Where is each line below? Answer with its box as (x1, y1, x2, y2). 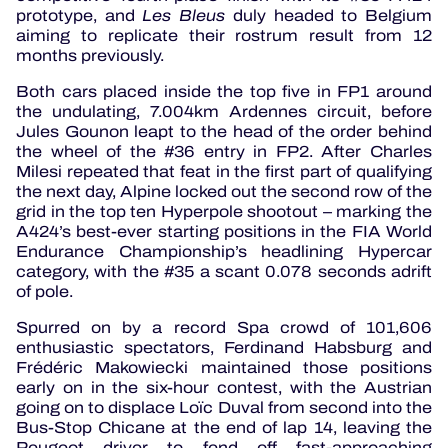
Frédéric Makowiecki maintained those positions (16, 356, 432, 380)
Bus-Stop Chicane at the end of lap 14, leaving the (16, 416, 432, 440)
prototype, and (16, 4, 143, 28)
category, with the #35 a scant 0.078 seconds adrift (16, 260, 432, 284)
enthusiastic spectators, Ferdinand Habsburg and (16, 336, 432, 360)
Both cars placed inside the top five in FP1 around (16, 80, 432, 104)
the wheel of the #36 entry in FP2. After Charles (16, 140, 432, 164)
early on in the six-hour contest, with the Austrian (16, 376, 432, 400)
